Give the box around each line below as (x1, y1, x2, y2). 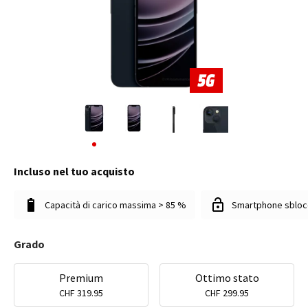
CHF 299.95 (205, 287, 249, 299)
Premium (59, 271, 103, 285)
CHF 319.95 (59, 287, 103, 299)
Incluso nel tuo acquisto (14, 164, 135, 178)
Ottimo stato (195, 271, 259, 285)
